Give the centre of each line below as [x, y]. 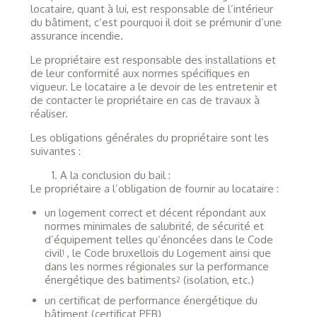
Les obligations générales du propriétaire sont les [149, 137]
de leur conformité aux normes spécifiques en [140, 73]
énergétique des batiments [110, 279]
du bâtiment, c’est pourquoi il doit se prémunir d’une [156, 22]
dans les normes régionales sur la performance [156, 266]
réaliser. [49, 113]
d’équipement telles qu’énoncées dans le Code [158, 239]
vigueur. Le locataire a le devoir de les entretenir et [154, 86]
